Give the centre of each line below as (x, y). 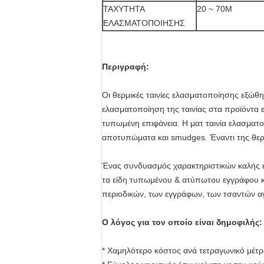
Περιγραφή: (126, 67)
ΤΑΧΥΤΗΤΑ (124, 9)
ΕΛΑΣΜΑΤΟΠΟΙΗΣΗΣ (144, 23)
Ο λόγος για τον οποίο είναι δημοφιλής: (182, 222)
